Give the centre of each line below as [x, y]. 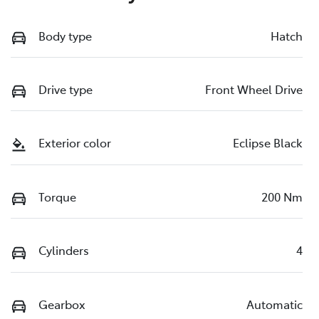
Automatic [274, 304]
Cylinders [64, 250]
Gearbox [62, 304]
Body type [65, 35]
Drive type [66, 89]
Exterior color [75, 143]
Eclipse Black [268, 143]
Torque [57, 196]
